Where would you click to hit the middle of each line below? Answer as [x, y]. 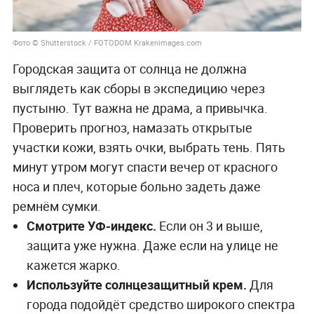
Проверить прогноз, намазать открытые [132, 128]
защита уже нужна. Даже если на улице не [152, 246]
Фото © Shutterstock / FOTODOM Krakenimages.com [107, 43]
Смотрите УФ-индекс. [91, 226]
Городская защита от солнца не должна [129, 69]
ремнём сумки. [56, 206]
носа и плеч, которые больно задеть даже [136, 187]
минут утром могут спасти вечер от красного [145, 167]
